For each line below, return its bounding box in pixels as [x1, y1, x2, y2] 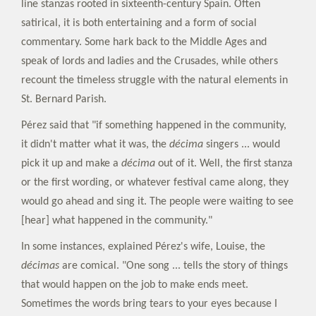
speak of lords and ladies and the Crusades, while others [21, 55, 278, 67]
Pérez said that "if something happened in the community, [21, 119, 286, 131]
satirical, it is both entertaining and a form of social [21, 17, 257, 29]
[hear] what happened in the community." [21, 214, 212, 226]
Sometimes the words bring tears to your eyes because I [21, 298, 277, 310]
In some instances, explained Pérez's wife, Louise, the [21, 241, 265, 253]
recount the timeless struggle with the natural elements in [21, 74, 288, 86]
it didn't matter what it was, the [21, 138, 169, 150]
